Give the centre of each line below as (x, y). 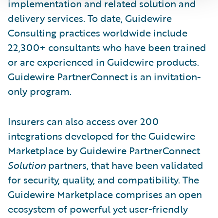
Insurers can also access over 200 (83, 121)
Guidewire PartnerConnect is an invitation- (104, 76)
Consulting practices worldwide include (98, 32)
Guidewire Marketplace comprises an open (105, 194)
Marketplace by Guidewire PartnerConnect (104, 150)
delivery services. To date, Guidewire (90, 18)
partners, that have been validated (125, 165)
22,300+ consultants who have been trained (107, 47)
